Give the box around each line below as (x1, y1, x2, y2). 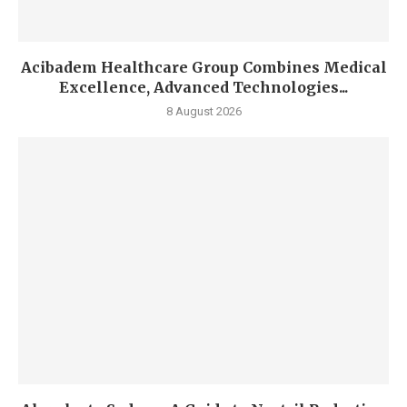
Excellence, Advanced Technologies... (59, 78, 348, 96)
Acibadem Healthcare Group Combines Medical (20, 58, 387, 76)
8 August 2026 (165, 104, 242, 118)
